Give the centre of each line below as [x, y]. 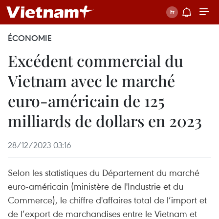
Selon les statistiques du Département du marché [104, 172]
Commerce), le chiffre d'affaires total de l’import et [107, 200]
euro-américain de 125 [86, 100]
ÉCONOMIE [30, 38]
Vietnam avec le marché [91, 80]
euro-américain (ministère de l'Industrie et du [96, 186]
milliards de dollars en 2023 [105, 120]
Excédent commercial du [96, 60]
